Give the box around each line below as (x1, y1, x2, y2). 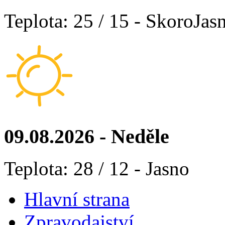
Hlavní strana (24, 188, 130, 210)
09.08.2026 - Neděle (4, 125, 169, 148)
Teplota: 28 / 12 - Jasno (4, 158, 189, 180)
